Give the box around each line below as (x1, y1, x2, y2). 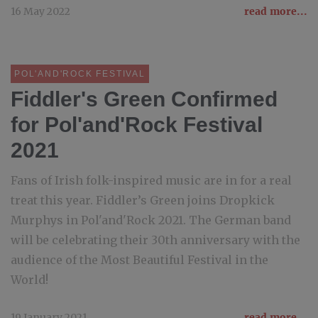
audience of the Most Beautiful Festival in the (11, 253, 268, 267)
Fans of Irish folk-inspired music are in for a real (11, 173, 292, 187)
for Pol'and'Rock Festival (11, 113, 263, 136)
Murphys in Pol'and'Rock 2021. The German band (11, 213, 291, 227)
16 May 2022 (11, 5, 70, 18)
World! (11, 273, 48, 287)
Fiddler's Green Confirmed (11, 87, 278, 111)
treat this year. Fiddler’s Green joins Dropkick (11, 193, 275, 207)
